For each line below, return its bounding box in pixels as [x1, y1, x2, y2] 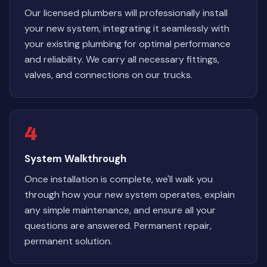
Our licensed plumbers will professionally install [24, 7, 228, 19]
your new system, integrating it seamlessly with [24, 22, 229, 35]
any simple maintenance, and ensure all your [24, 204, 216, 216]
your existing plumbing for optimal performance [24, 38, 231, 50]
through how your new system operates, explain [24, 188, 235, 201]
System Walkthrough [24, 152, 126, 165]
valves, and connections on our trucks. [24, 69, 193, 81]
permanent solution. [24, 235, 112, 247]
